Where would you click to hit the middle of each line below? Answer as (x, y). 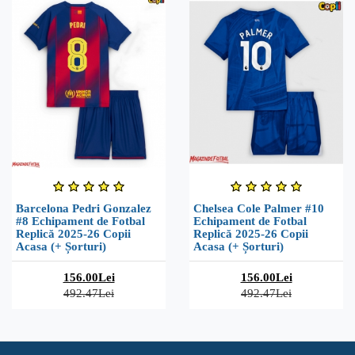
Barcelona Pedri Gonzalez (84, 208)
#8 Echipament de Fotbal (80, 221)
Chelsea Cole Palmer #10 (259, 208)
